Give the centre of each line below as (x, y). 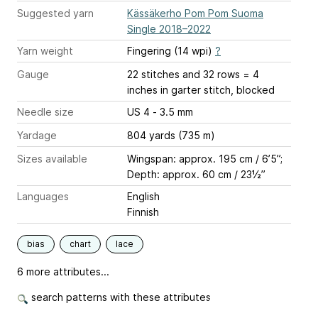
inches (142, 90)
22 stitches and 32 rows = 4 (193, 75)
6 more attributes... (63, 272)
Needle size (45, 112)
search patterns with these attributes (120, 297)
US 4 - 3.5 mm (173, 112)
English (143, 197)
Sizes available (52, 159)
